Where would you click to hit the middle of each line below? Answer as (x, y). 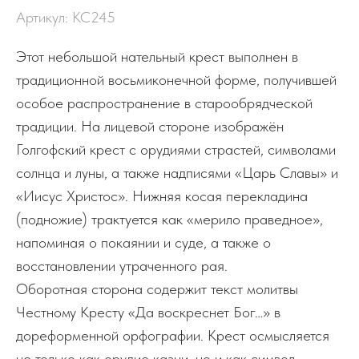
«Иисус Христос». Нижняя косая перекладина (162, 196)
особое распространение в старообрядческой (164, 103)
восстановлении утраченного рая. (122, 266)
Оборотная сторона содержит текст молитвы (157, 289)
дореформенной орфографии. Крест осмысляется (173, 336)
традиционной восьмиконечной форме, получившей (176, 80)
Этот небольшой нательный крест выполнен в (157, 57)
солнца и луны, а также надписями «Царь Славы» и (177, 173)
